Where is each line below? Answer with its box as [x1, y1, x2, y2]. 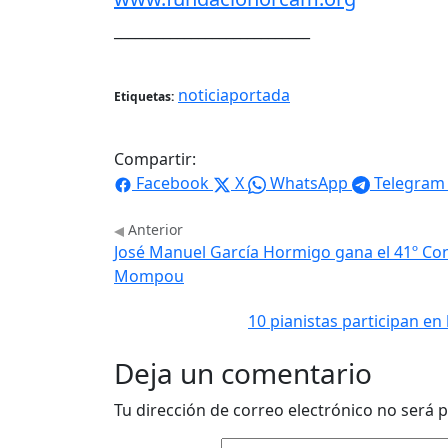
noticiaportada [178, 84, 290, 107]
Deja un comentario [114, 354, 372, 393]
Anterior [124, 220, 183, 240]
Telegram [374, 172, 445, 195]
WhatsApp [270, 172, 348, 195]
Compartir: [114, 148, 196, 171]
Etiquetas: [114, 88, 174, 106]
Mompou [114, 265, 184, 288]
